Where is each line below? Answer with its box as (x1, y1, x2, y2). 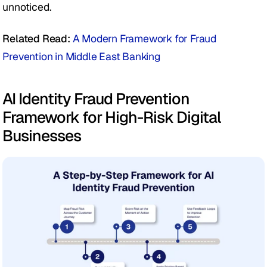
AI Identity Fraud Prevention (2, 88, 190, 110)
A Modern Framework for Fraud (72, 32, 217, 46)
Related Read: (2, 32, 73, 46)
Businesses (2, 125, 82, 147)
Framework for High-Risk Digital (2, 107, 221, 128)
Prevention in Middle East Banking (2, 49, 160, 64)
